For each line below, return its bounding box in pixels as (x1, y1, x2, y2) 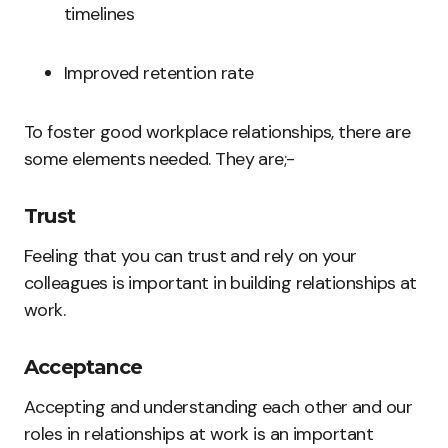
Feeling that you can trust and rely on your (24, 243, 357, 268)
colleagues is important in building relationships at (24, 270, 417, 295)
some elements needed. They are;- (24, 146, 295, 171)
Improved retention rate (64, 60, 254, 85)
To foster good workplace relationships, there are (24, 119, 411, 144)
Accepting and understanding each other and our (24, 394, 413, 419)
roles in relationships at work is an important (24, 421, 374, 446)
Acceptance (24, 354, 142, 379)
